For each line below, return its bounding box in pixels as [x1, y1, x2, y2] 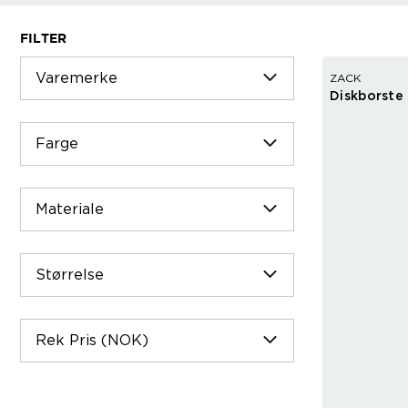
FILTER [20, 31, 66, 46]
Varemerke [36, 71, 117, 87]
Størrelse [36, 268, 104, 283]
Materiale [36, 202, 104, 218]
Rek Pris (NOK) [36, 333, 148, 349]
